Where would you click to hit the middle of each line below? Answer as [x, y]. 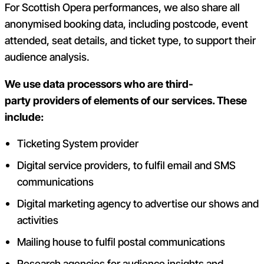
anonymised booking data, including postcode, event [126, 24]
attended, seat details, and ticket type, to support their [130, 40]
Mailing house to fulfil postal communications [121, 242]
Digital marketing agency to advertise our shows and [138, 204]
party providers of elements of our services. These [126, 100]
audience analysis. [47, 57]
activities [38, 220]
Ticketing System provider [78, 144]
